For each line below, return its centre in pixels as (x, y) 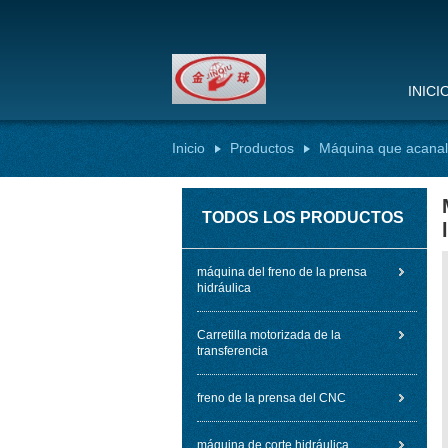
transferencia (232, 351)
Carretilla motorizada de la (269, 335)
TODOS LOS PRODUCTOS (303, 217)
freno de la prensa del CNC (271, 398)
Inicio (188, 148)
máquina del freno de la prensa (282, 272)
